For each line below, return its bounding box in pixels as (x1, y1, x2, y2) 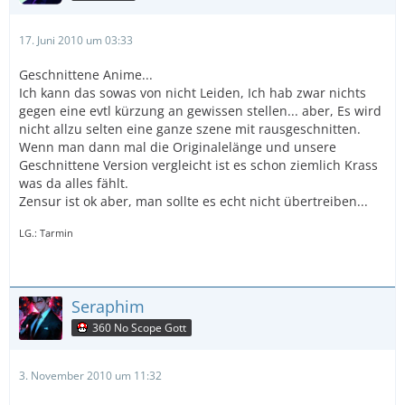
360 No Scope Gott (92, 319, 186, 335)
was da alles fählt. (19, 174, 128, 192)
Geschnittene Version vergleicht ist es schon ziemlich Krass (19, 156, 378, 174)
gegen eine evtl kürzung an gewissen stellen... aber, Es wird (19, 102, 381, 119)
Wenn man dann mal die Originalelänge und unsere (19, 138, 336, 155)
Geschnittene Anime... (19, 66, 153, 83)
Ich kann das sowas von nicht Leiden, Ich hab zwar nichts (19, 84, 366, 101)
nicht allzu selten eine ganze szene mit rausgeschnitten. (19, 120, 361, 137)
